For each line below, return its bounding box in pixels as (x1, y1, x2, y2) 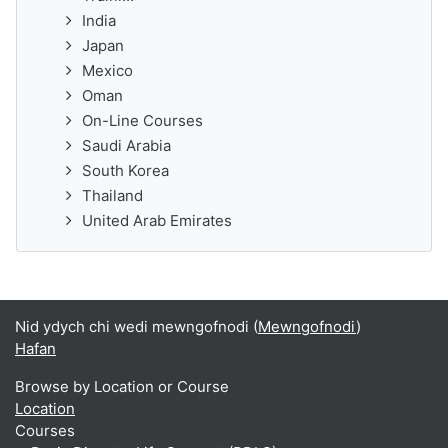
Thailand (82, 186, 143, 205)
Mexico (82, 61, 133, 80)
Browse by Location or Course (15, 377, 229, 396)
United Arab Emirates (82, 211, 232, 230)
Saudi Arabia (82, 136, 171, 155)
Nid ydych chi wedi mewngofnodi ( (15, 317, 258, 336)
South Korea (82, 161, 169, 180)
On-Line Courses (82, 111, 203, 130)
